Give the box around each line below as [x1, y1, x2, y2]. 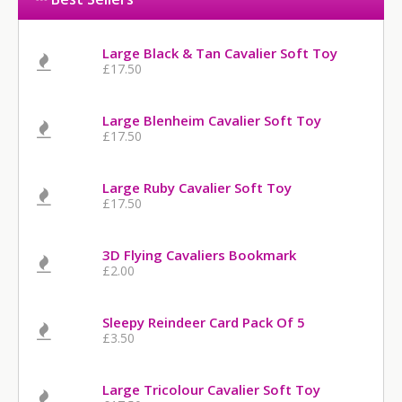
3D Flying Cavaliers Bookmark [102, 246, 297, 264]
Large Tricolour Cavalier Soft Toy [102, 380, 321, 398]
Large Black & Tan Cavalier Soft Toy [102, 44, 338, 62]
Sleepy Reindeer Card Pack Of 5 [102, 313, 306, 331]
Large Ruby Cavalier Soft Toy [102, 179, 293, 197]
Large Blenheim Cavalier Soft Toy [102, 111, 322, 129]
